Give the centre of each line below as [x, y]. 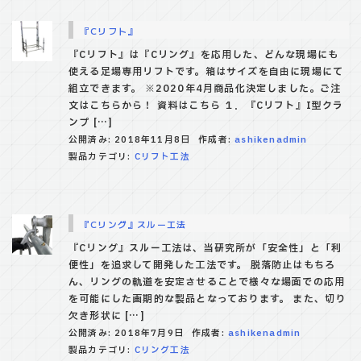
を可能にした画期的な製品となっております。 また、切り [207, 299]
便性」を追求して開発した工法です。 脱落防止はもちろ [202, 266]
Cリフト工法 [162, 158]
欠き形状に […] [107, 316]
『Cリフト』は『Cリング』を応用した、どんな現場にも [204, 55]
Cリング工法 [162, 351]
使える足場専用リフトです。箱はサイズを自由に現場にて [206, 72]
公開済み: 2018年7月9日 [126, 334]
